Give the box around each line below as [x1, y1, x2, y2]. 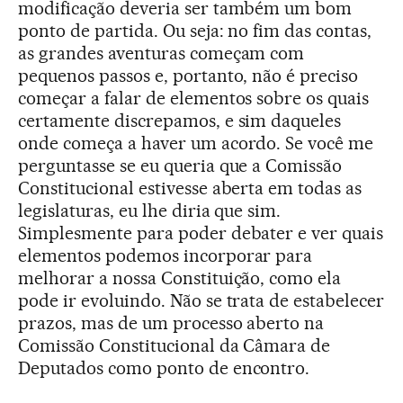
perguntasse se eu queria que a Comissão [18, 154, 343, 176]
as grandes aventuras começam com [18, 41, 305, 64]
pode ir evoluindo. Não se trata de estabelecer [18, 289, 385, 311]
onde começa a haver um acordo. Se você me [18, 131, 374, 154]
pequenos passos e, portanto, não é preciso [18, 64, 359, 86]
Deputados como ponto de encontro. [18, 356, 310, 379]
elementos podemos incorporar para [18, 244, 313, 266]
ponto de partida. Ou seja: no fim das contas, [18, 19, 372, 41]
